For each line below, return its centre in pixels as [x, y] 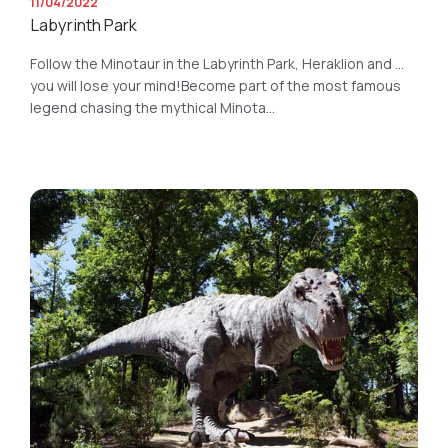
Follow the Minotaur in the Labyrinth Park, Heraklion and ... [217, 63]
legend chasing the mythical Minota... [152, 107]
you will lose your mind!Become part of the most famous [215, 85]
